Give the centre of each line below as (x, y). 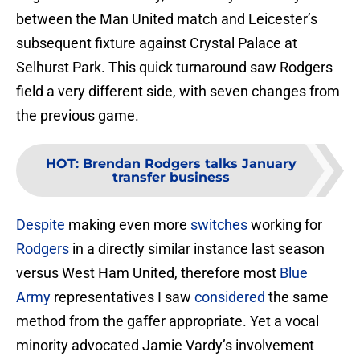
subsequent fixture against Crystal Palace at (157, 43)
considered (230, 297)
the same (297, 297)
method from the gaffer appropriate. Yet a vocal (168, 321)
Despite (41, 225)
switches (219, 225)
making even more (128, 225)
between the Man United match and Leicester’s (167, 19)
